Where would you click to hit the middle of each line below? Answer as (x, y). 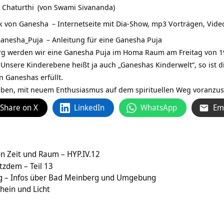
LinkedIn (89, 108)
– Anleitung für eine (80, 40)
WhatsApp (159, 108)
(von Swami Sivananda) (75, 7)
